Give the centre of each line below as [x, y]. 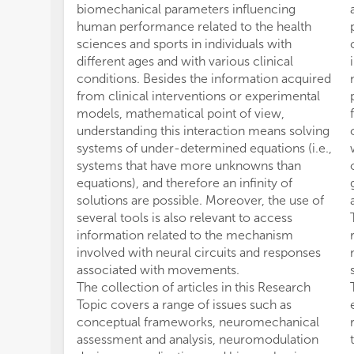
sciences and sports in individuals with [184, 44]
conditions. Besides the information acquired [204, 79]
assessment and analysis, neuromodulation [198, 339]
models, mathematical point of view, [181, 113]
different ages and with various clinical [185, 61]
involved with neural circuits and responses [199, 252]
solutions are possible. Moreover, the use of [200, 200]
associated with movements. [158, 270]
